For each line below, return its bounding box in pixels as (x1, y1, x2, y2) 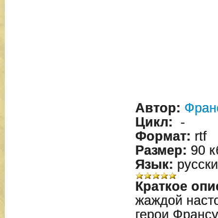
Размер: (135, 143, 187, 158)
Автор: (135, 101, 181, 116)
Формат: (135, 129, 191, 144)
